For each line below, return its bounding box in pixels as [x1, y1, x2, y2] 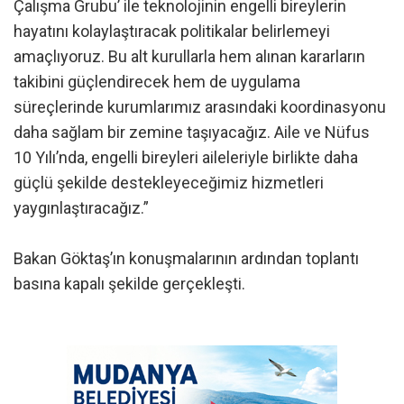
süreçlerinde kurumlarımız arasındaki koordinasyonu [14, 97, 386, 117]
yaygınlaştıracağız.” [14, 198, 149, 218]
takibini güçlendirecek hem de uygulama [14, 72, 300, 92]
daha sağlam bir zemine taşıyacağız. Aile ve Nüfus [14, 123, 370, 142]
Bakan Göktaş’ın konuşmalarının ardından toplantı [14, 249, 359, 269]
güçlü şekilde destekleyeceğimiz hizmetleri [14, 173, 324, 193]
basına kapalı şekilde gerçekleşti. [14, 274, 245, 294]
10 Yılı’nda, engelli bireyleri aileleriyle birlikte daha [14, 148, 358, 168]
